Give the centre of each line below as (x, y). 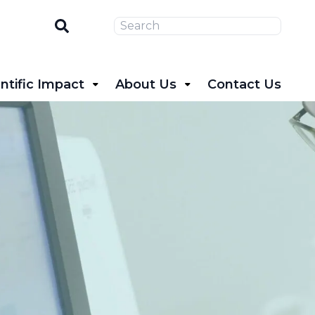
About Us (146, 84)
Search (94, 19)
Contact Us (244, 84)
